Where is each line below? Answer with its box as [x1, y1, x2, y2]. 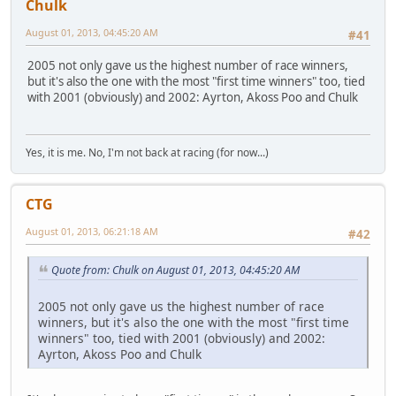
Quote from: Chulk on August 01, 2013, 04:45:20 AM [51, 262, 300, 278]
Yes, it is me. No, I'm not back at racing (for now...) [26, 144, 269, 160]
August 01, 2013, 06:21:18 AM [26, 224, 158, 238]
